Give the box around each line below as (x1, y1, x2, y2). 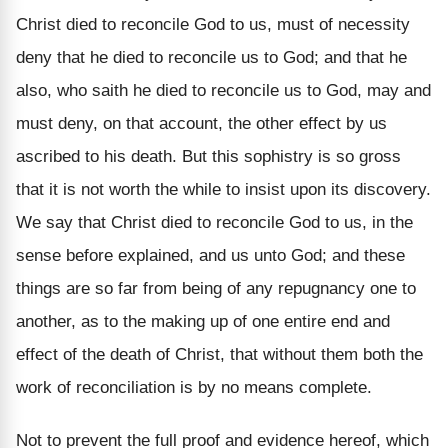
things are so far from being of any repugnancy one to (16, 278, 416, 298)
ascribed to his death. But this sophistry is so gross (16, 146, 401, 166)
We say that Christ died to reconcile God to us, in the (16, 212, 413, 232)
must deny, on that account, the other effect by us (16, 113, 387, 133)
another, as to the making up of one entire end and (16, 311, 390, 331)
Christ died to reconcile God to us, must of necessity (16, 14, 410, 34)
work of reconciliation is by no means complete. (16, 377, 372, 397)
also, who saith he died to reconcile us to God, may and (16, 80, 431, 100)
